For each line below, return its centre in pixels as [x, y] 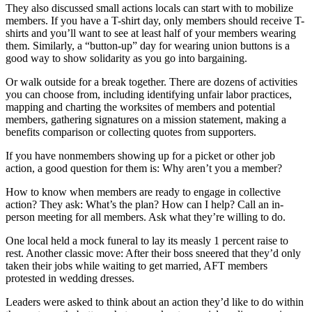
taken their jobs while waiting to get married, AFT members [136, 265]
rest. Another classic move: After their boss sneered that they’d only [153, 253]
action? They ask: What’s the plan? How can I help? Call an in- [145, 204]
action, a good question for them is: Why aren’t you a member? [144, 168]
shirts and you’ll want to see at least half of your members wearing [151, 33]
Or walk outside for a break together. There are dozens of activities [151, 81]
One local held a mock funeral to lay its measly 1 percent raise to [147, 240]
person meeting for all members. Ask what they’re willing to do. [147, 217]
